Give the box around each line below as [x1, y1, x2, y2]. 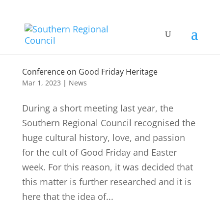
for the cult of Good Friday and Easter [22, 146, 177, 158]
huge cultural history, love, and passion [22, 132, 185, 143]
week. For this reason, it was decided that [22, 161, 193, 173]
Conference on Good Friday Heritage [22, 66, 158, 77]
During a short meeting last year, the [22, 102, 173, 114]
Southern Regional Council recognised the [22, 117, 195, 129]
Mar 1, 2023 [22, 78, 61, 87]
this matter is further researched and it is [22, 176, 192, 188]
